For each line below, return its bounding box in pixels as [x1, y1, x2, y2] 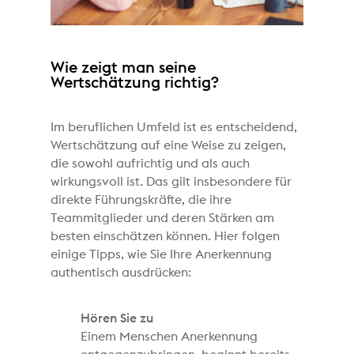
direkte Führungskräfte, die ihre [51, 193, 232, 206]
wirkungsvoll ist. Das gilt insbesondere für [51, 175, 292, 188]
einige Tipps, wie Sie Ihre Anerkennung [51, 247, 273, 261]
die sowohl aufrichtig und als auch [51, 156, 250, 170]
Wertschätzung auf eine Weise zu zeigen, [51, 138, 287, 152]
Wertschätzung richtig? [51, 74, 220, 91]
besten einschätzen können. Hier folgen [51, 229, 281, 243]
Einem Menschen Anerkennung [81, 330, 258, 343]
